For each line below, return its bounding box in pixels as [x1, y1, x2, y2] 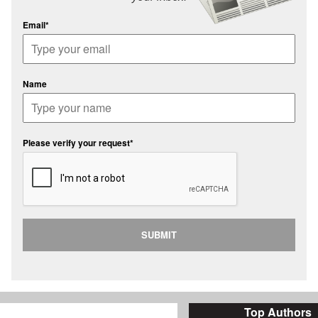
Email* [23, 18, 49, 32]
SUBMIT [141, 228, 177, 242]
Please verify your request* [23, 136, 133, 150]
